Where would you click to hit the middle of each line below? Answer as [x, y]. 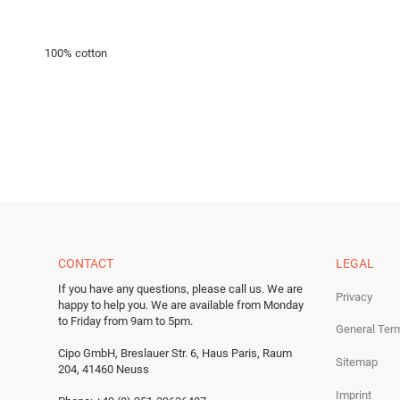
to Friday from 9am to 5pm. [125, 321]
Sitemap [357, 362]
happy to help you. [103, 304]
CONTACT [86, 263]
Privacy [354, 296]
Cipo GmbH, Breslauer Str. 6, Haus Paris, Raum [175, 353]
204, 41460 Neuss [104, 369]
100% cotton [76, 53]
